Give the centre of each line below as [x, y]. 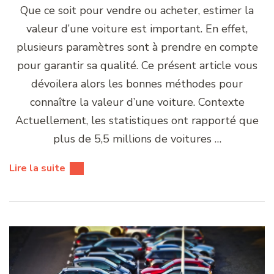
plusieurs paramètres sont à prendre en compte [137, 47]
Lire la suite [37, 168]
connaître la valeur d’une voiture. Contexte [137, 102]
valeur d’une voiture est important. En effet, [137, 28]
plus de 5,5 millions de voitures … [137, 139]
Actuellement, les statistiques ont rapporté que [137, 120]
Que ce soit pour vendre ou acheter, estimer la [137, 10]
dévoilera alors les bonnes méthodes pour [137, 83]
